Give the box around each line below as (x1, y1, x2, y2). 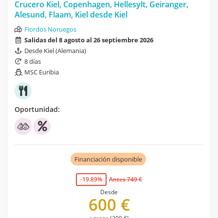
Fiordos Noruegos (24, 25, 76, 34)
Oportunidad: (15, 105, 60, 114)
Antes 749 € (109, 175, 142, 184)
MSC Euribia (24, 68, 59, 77)
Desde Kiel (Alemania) (24, 46, 86, 55)
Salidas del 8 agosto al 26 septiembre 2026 (24, 36, 153, 45)
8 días (24, 57, 41, 66)
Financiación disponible (74, 155, 142, 164)
